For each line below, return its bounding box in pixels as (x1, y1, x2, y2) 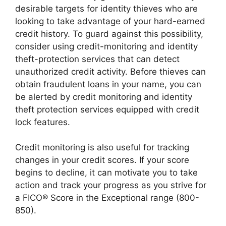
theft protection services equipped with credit (15, 104, 199, 115)
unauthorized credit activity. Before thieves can (15, 66, 206, 77)
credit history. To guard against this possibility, (15, 28, 203, 39)
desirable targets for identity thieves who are (15, 3, 198, 14)
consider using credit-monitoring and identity (15, 41, 198, 51)
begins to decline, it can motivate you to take (15, 167, 198, 178)
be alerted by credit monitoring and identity (15, 91, 192, 102)
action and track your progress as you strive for (15, 180, 206, 190)
